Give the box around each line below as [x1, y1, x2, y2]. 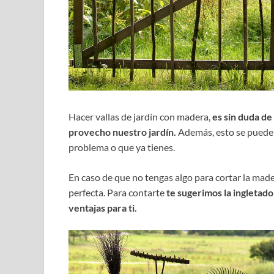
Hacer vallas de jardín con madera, [68, 111, 212, 123]
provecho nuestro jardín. [68, 126, 176, 138]
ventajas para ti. [68, 202, 137, 214]
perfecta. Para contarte [68, 187, 166, 199]
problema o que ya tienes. [68, 141, 175, 154]
